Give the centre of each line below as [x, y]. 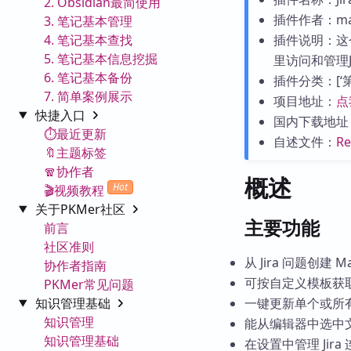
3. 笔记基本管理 [88, 21]
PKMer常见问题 [89, 284]
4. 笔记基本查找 [88, 40]
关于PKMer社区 [81, 209]
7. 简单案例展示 [88, 96]
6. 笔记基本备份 [88, 77]
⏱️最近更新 [75, 134]
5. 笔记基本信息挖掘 [101, 58]
